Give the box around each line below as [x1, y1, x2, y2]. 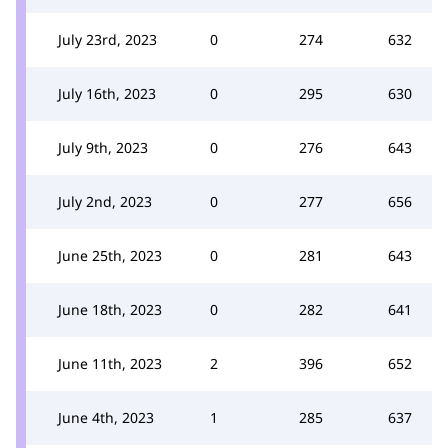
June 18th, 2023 [58, 299, 162, 319]
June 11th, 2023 [58, 353, 162, 373]
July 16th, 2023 [58, 83, 156, 103]
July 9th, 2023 [58, 137, 148, 157]
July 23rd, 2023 [58, 29, 157, 49]
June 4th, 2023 [58, 407, 154, 427]
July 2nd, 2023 [58, 191, 152, 211]
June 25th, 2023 [58, 245, 162, 265]
